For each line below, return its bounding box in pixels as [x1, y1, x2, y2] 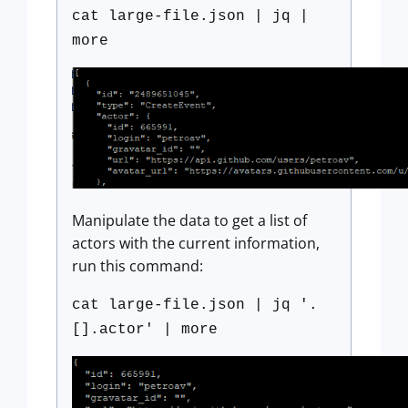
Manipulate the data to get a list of [72, 210, 307, 231]
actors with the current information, [72, 233, 320, 254]
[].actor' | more [72, 321, 218, 339]
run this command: [72, 256, 203, 277]
